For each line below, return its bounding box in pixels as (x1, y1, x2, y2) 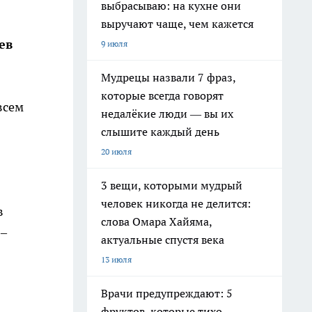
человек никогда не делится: (101, 196, 251, 210)
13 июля (101, 254, 132, 265)
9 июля (101, 38, 127, 49)
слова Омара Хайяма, (101, 214, 212, 228)
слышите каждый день (101, 125, 219, 139)
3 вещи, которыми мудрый (101, 178, 242, 192)
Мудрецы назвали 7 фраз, (101, 70, 236, 84)
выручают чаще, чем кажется (101, 17, 253, 31)
